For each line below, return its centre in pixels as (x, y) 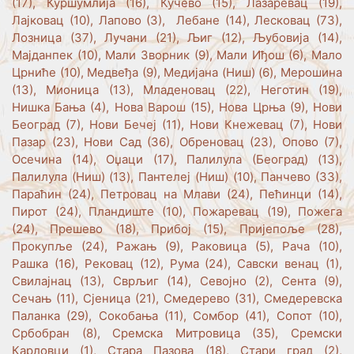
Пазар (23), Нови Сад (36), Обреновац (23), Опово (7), (177, 141)
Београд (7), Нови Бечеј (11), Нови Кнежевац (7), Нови (177, 124)
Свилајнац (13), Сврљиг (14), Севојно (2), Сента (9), (177, 281)
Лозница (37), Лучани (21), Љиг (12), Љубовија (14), (177, 37)
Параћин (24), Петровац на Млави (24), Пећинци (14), (177, 194)
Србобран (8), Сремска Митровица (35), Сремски (177, 333)
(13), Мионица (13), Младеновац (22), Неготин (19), (177, 89)
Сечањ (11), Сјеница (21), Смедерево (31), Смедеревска (177, 298)
